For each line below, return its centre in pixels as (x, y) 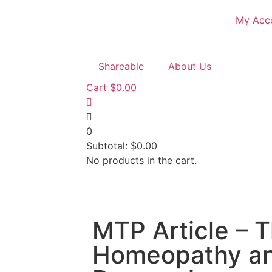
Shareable (121, 66)
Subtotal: (108, 146)
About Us (190, 66)
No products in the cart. (141, 160)
